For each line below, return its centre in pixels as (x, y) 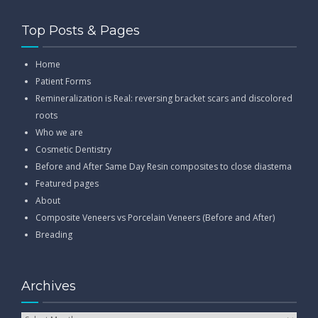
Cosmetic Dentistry (73, 150)
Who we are (59, 133)
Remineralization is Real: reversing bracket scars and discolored (164, 99)
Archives (49, 286)
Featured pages (67, 184)
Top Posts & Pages (81, 31)
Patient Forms (63, 82)
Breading (54, 235)
